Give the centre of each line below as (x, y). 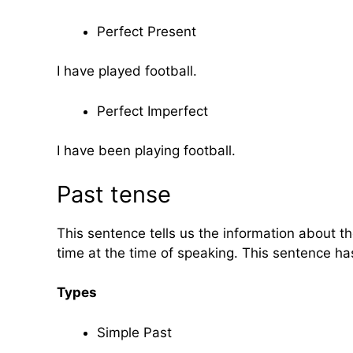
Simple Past (134, 332)
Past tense (114, 194)
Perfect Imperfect (152, 111)
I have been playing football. (146, 150)
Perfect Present (147, 31)
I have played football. (127, 71)
